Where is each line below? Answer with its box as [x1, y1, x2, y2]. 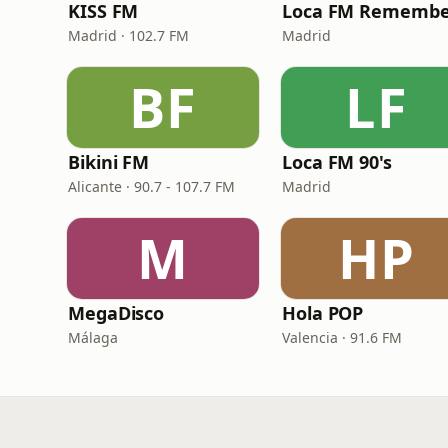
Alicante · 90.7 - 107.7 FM [68, 177, 235, 196]
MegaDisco [68, 301, 165, 325]
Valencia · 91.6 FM [282, 328, 402, 347]
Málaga [68, 328, 118, 347]
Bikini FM [68, 150, 150, 174]
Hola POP [282, 301, 364, 325]
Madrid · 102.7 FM [68, 26, 189, 45]
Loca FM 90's [282, 150, 392, 174]
